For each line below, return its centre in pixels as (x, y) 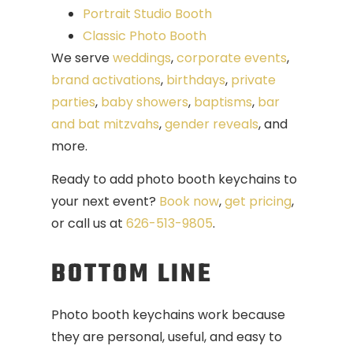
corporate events (230, 58)
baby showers (143, 102)
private (252, 80)
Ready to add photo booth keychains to (174, 180)
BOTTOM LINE (132, 275)
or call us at (89, 224)
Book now (188, 202)
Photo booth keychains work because (168, 315)
